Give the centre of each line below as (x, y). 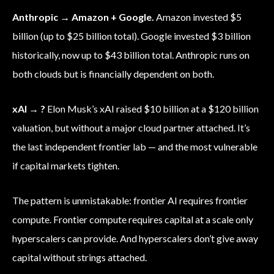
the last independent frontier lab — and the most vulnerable (135, 147)
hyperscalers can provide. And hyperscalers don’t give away (135, 239)
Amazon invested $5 (198, 17)
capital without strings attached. (80, 257)
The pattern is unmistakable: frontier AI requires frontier (130, 201)
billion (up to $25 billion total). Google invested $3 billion (131, 36)
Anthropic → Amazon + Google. (83, 17)
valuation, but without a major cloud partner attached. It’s (131, 128)
